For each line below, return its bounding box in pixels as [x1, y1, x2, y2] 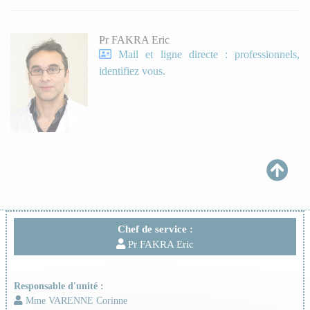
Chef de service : [117, 223, 193, 235]
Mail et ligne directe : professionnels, [118, 48, 300, 61]
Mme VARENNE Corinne [22, 294, 127, 306]
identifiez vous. [99, 65, 165, 77]
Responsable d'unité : [13, 280, 104, 291]
